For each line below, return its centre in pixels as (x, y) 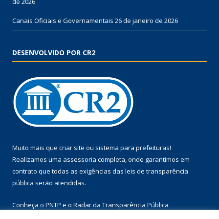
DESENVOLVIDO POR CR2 (54, 52)
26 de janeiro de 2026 (146, 20)
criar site (72, 147)
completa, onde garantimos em (143, 159)
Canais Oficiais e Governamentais (63, 20)
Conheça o (29, 205)
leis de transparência (157, 171)
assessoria (80, 159)
